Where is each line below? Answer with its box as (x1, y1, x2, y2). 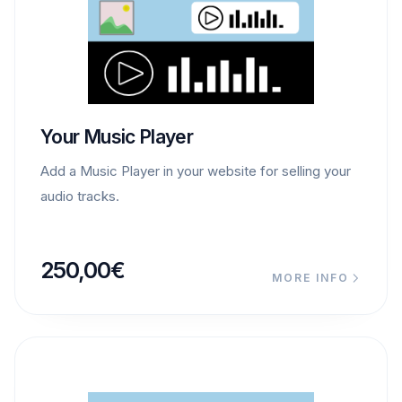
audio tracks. (40, 187, 119, 205)
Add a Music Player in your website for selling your (40, 162, 351, 179)
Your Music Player (40, 125, 194, 148)
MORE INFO (272, 270, 349, 284)
